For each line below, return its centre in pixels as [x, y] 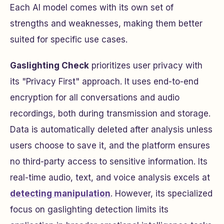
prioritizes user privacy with [146, 65]
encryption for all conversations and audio [95, 97]
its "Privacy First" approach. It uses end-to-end [104, 81]
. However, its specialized [161, 193]
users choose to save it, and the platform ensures [110, 145]
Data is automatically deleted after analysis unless [111, 129]
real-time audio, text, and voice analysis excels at [110, 177]
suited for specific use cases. [69, 39]
